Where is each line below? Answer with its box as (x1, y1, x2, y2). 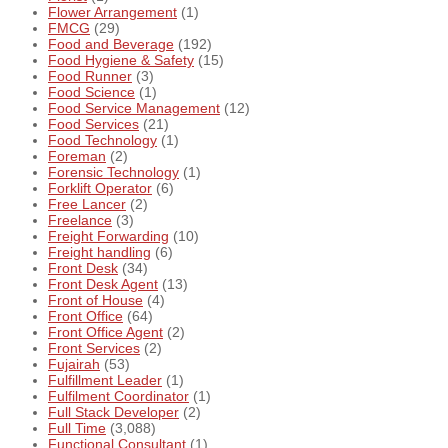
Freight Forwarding (48, 228, 169, 245)
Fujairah (48, 356, 100, 373)
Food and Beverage (48, 36, 174, 53)
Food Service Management (48, 100, 220, 117)
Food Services (48, 116, 139, 133)
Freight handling (48, 244, 151, 261)
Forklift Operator (48, 180, 152, 197)
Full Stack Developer (48, 404, 179, 421)
